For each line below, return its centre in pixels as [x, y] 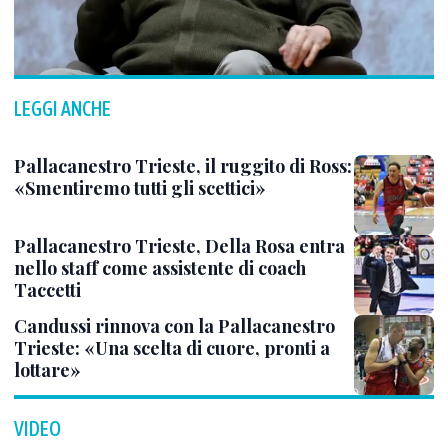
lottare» [47, 370]
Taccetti [47, 290]
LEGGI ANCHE [62, 108]
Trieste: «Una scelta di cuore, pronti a [172, 348]
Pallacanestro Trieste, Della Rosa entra [179, 246]
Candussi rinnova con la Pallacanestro [174, 326]
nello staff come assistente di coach [160, 268]
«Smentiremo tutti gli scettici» [140, 188]
